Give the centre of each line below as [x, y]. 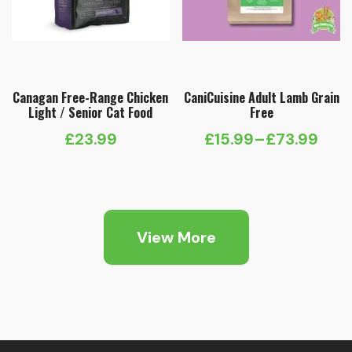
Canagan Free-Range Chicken [91, 98]
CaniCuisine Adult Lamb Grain [261, 98]
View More [176, 238]
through [291, 226]
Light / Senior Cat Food [91, 113]
